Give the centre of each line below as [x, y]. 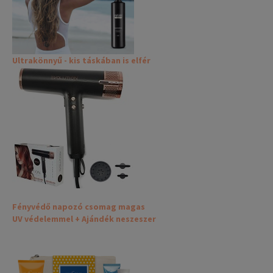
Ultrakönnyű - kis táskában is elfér [81, 61]
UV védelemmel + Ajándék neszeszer [84, 219]
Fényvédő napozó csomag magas [79, 207]
